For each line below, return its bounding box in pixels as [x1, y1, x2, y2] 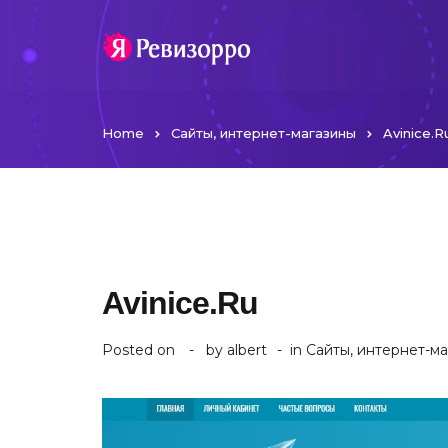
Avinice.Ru [102, 285, 258, 321]
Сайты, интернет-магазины [171, 125, 356, 141]
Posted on [102, 341, 179, 359]
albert [227, 341, 267, 359]
